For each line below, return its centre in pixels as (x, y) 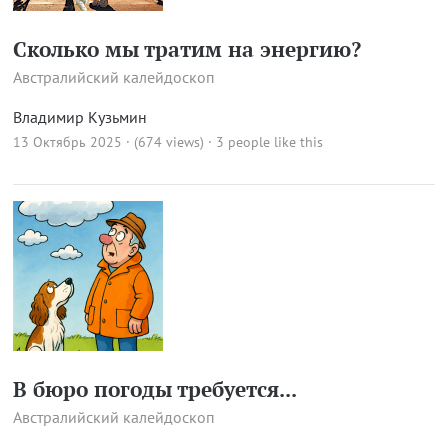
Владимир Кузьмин (79, 117)
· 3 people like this (265, 142)
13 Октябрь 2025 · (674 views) (108, 142)
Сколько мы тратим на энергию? (186, 49)
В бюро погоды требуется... (154, 389)
